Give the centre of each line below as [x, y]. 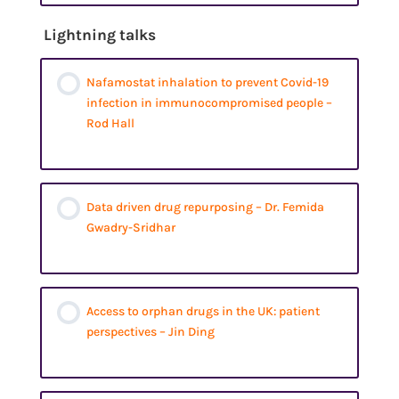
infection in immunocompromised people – [210, 103]
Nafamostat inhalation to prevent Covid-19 [208, 83]
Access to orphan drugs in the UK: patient [204, 312]
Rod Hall [111, 124]
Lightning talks [100, 35]
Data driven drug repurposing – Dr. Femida [206, 208]
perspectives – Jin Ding [151, 332]
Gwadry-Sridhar [131, 228]
